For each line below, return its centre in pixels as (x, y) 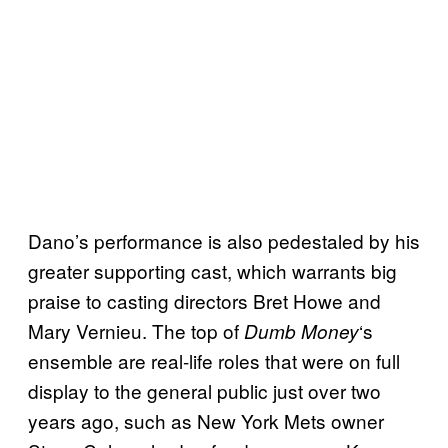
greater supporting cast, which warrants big (212, 270)
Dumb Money (299, 330)
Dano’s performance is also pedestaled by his (224, 240)
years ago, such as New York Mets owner (206, 420)
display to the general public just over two (204, 390)
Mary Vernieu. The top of (133, 330)
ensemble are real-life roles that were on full (214, 360)
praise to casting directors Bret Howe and (204, 300)
